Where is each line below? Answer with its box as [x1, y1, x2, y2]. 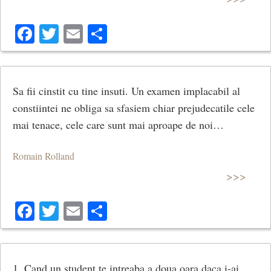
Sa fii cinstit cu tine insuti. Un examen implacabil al [13, 83, 240, 98]
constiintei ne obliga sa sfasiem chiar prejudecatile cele [13, 100, 255, 115]
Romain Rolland [13, 149, 74, 163]
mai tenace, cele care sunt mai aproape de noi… [13, 117, 224, 132]
